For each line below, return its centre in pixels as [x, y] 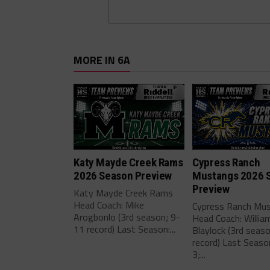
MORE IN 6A [102, 60]
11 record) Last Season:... [125, 229]
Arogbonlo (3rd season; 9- [127, 217]
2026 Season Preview [123, 175]
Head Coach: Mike [109, 205]
